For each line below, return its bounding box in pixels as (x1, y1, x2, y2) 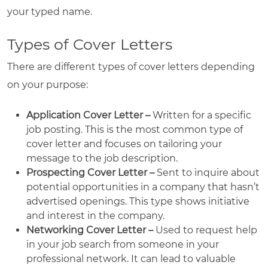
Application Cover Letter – (26, 109, 150, 121)
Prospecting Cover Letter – (26, 166, 154, 178)
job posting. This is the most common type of (26, 123, 243, 135)
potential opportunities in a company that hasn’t (26, 181, 260, 193)
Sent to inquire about (154, 166, 260, 178)
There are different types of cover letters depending (7, 60, 255, 72)
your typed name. (7, 5, 92, 17)
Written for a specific (150, 109, 251, 121)
